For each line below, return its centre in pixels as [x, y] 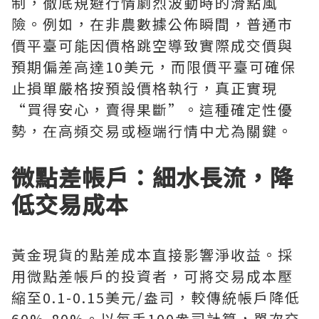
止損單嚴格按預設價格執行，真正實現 [145, 88]
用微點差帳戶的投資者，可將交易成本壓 [152, 276]
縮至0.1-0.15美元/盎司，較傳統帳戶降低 [156, 297]
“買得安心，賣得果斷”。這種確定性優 [152, 109]
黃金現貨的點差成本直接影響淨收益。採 [152, 255]
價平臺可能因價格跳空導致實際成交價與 [152, 45]
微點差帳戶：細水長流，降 [152, 177]
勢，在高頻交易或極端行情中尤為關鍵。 [152, 131]
